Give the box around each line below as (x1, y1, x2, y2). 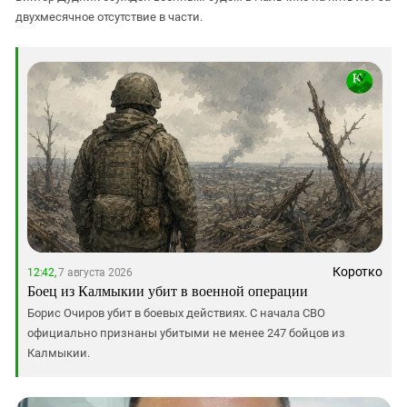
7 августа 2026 (55, 265, 133, 279)
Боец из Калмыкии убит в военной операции (27, 280, 308, 300)
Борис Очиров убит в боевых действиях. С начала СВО (27, 305, 325, 320)
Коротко (333, 263, 382, 279)
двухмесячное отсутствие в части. (15, 9, 203, 24)
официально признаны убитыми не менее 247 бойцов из (27, 325, 345, 340)
